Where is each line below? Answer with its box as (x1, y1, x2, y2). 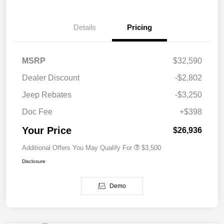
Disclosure (22, 158, 45, 164)
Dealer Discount (22, 73, 79, 82)
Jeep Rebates (22, 90, 71, 99)
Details (73, 23, 96, 32)
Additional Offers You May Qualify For (22, 144, 132, 152)
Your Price (22, 125, 71, 136)
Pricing (127, 23, 152, 32)
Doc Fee (22, 107, 52, 116)
